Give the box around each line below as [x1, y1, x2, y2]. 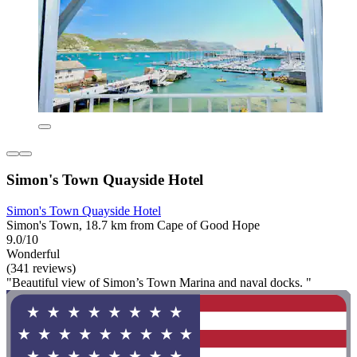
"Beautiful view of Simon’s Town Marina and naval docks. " [6, 275, 312, 289]
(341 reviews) [6, 261, 76, 275]
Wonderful [6, 246, 60, 261]
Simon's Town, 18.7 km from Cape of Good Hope [6, 218, 260, 232]
